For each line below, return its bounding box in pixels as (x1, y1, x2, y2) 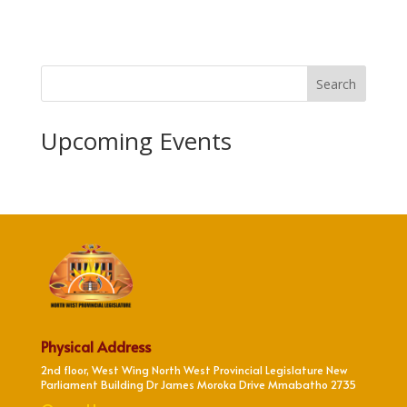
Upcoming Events (40, 124, 232, 157)
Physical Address (40, 335, 151, 356)
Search (316, 74, 357, 93)
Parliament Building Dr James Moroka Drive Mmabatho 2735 (40, 376, 356, 392)
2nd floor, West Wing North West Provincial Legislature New (40, 362, 347, 377)
